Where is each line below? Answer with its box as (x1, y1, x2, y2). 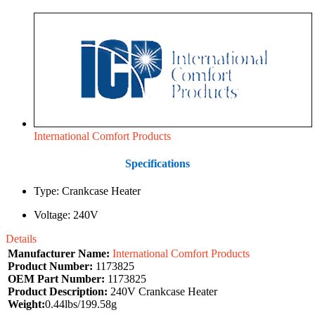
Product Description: (8, 285, 108, 298)
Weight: (8, 298, 45, 311)
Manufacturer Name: (8, 247, 110, 260)
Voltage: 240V (34, 209, 98, 221)
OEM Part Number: (8, 273, 105, 285)
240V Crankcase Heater (108, 285, 217, 298)
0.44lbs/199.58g (45, 298, 117, 311)
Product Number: (8, 260, 93, 273)
